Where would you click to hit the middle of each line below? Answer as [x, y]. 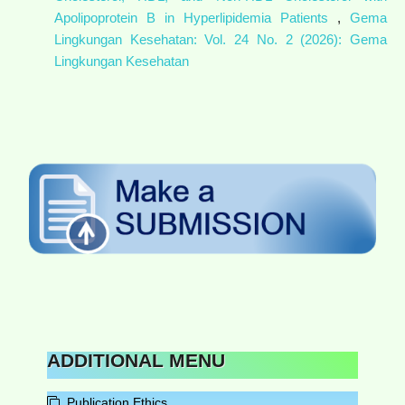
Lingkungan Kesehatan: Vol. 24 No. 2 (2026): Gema [221, 39]
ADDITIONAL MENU [137, 360]
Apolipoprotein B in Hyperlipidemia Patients [196, 17]
